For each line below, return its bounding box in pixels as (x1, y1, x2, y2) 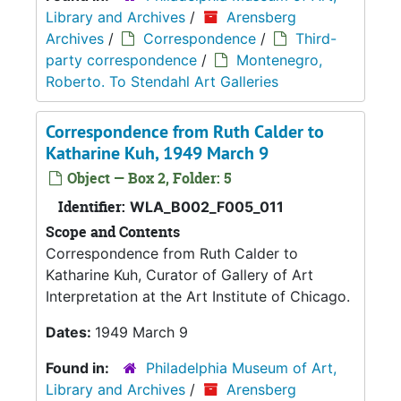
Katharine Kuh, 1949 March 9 (46, 141, 269, 165)
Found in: (46, 358, 113, 377)
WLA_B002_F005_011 (130, 197, 284, 216)
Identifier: (58, 196, 125, 217)
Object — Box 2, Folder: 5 (64, 167, 232, 188)
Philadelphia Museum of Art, (146, 358, 337, 377)
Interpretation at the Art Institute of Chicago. (46, 286, 350, 305)
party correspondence (46, 50, 197, 69)
